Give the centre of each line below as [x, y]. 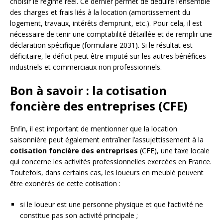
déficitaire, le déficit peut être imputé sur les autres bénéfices [108, 56]
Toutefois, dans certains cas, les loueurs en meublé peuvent [107, 173]
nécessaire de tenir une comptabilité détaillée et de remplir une [111, 34]
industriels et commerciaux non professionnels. [86, 67]
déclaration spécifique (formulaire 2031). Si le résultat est [101, 45]
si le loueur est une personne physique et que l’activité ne [111, 205]
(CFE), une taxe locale [174, 151]
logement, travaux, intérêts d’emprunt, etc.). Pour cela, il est [106, 23]
